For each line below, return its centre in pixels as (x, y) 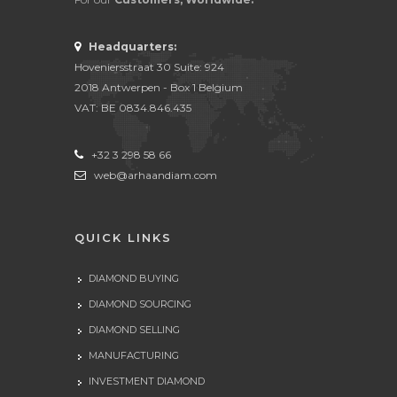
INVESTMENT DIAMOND (147, 381)
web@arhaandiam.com (156, 175)
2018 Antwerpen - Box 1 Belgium (159, 88)
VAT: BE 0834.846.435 (133, 108)
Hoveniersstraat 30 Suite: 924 (149, 67)
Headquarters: (132, 47)
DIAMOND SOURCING (140, 304)
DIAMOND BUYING (134, 279)
